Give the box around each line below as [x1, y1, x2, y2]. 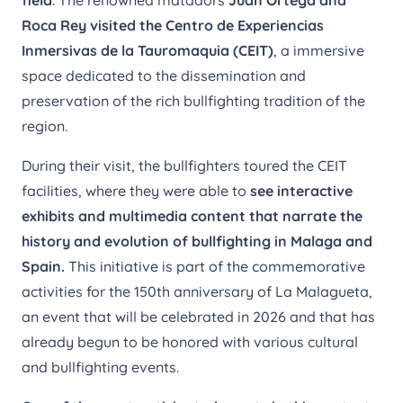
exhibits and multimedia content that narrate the [22, 206, 363, 225]
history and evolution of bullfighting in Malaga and [22, 231, 372, 250]
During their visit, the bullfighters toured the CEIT [22, 156, 347, 175]
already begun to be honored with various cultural [22, 332, 358, 351]
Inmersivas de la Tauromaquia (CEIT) [22, 40, 273, 59]
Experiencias [237, 15, 324, 34]
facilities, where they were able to [22, 181, 250, 200]
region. [22, 116, 67, 135]
